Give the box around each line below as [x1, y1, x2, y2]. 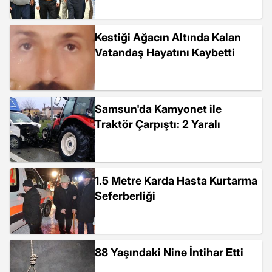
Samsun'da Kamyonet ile [95, 103, 222, 115]
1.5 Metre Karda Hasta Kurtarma [95, 174, 257, 187]
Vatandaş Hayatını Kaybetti [95, 46, 235, 59]
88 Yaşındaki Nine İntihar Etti [95, 246, 243, 259]
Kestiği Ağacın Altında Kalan [95, 31, 241, 44]
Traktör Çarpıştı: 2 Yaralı [95, 118, 220, 131]
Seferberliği [95, 189, 155, 202]
